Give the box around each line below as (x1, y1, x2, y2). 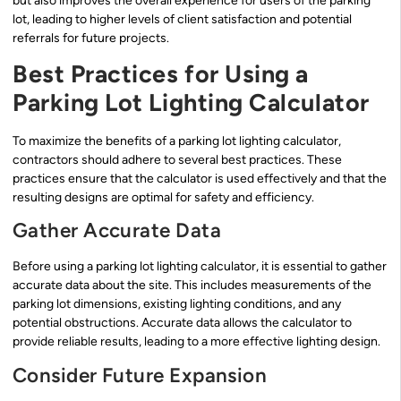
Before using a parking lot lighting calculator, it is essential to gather (13, 259, 387, 275)
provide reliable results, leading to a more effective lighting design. (13, 334, 380, 350)
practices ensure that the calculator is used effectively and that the (13, 170, 387, 186)
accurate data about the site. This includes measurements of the (13, 277, 371, 294)
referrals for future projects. (13, 30, 169, 46)
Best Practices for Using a (13, 58, 310, 89)
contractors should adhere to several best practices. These (13, 151, 342, 167)
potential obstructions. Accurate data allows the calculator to (13, 315, 352, 331)
